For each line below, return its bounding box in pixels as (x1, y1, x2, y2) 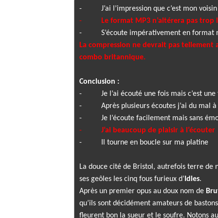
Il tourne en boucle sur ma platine (101, 139, 208, 146)
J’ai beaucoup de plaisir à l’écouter (101, 127, 215, 134)
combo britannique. (79, 54, 145, 61)
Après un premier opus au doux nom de (79, 187, 206, 195)
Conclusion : (79, 78, 119, 86)
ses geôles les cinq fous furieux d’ (79, 175, 184, 183)
